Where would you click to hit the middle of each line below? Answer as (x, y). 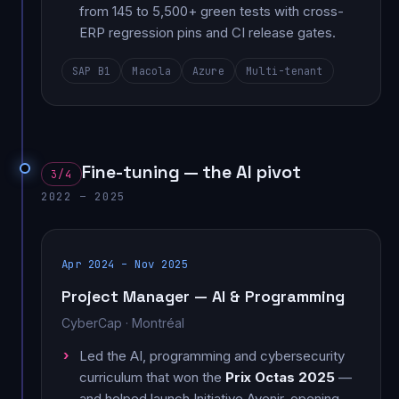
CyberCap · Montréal (123, 322)
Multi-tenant (284, 70)
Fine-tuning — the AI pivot (191, 171)
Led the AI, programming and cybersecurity (212, 355)
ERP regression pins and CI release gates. (208, 32)
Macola (151, 70)
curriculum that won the (152, 377)
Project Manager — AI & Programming (203, 296)
